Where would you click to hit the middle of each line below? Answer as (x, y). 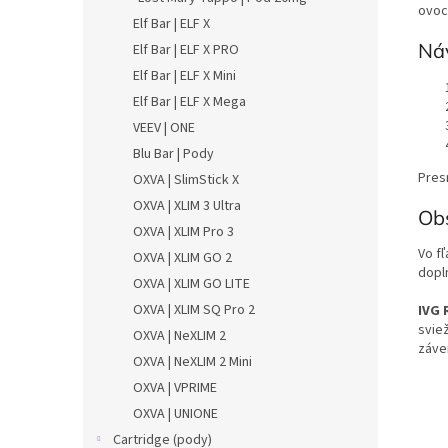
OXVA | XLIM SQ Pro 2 (194, 310)
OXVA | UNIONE (175, 414)
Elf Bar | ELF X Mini (184, 76)
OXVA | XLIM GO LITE (191, 284)
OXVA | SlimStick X (186, 180)
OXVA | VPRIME (175, 388)
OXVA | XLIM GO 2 (182, 258)
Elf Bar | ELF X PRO (186, 50)
